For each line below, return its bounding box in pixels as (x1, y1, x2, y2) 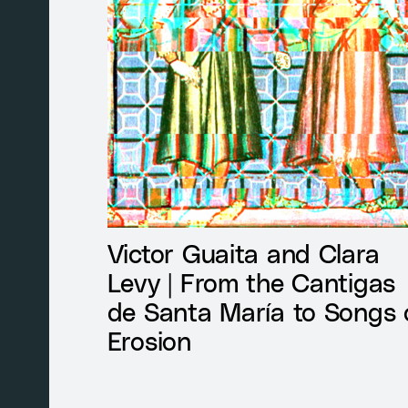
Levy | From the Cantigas (107, 266, 396, 297)
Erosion (107, 324, 191, 355)
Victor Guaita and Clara (107, 237, 380, 268)
